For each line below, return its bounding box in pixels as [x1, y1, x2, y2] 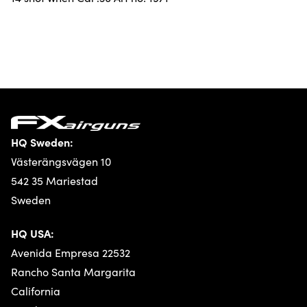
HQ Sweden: [11, 134, 73, 150]
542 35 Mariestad [11, 173, 98, 188]
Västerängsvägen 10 [11, 154, 111, 169]
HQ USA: [11, 225, 54, 241]
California [11, 284, 60, 299]
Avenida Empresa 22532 [11, 245, 130, 260]
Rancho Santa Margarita [11, 265, 136, 280]
